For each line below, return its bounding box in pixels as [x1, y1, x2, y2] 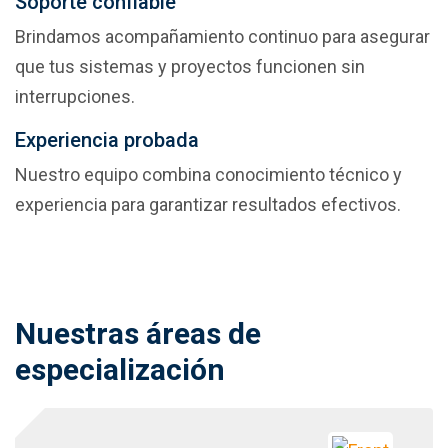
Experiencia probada [15, 128, 199, 153]
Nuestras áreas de [15, 316, 261, 352]
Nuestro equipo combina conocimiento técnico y [15, 164, 402, 186]
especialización [15, 352, 225, 388]
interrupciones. [15, 86, 135, 108]
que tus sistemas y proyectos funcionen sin [15, 56, 365, 78]
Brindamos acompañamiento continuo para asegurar [15, 26, 430, 48]
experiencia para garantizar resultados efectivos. [15, 194, 401, 216]
